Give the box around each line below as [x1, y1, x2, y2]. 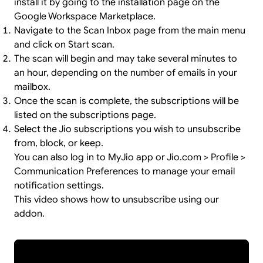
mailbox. [14, 81, 50, 93]
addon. [14, 208, 45, 220]
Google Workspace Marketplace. [14, 11, 156, 22]
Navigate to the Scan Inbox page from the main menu [14, 25, 245, 36]
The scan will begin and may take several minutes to [14, 53, 237, 65]
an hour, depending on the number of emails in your [14, 67, 237, 79]
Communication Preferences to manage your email [14, 166, 235, 177]
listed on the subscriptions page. [14, 109, 156, 121]
